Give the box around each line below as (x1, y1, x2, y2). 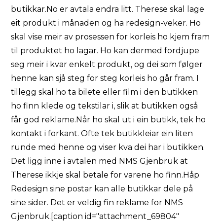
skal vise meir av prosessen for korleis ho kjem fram (11, 32, 210, 41)
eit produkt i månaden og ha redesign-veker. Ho (11, 18, 201, 28)
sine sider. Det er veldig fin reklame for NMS (11, 198, 184, 207)
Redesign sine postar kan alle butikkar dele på (11, 184, 193, 193)
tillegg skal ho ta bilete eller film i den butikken (11, 87, 198, 97)
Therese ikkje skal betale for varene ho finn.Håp (11, 170, 200, 180)
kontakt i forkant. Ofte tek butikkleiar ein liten (11, 129, 193, 138)
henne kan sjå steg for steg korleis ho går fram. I (11, 74, 199, 83)
